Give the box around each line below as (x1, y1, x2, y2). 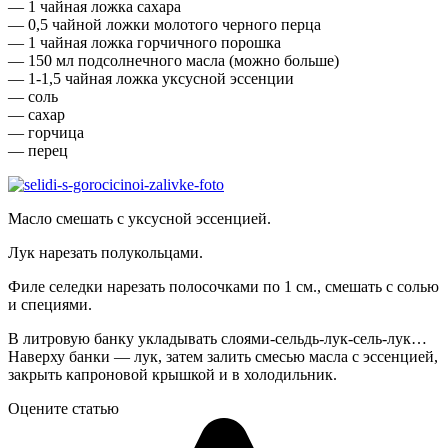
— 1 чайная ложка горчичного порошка (8, 33, 281, 51)
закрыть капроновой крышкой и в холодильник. (8, 365, 337, 383)
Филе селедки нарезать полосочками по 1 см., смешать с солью (8, 277, 439, 295)
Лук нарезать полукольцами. (8, 243, 203, 261)
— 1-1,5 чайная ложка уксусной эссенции (8, 69, 294, 87)
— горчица (8, 123, 84, 141)
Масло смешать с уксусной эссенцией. (8, 209, 271, 227)
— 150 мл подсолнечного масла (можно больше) (8, 51, 339, 69)
